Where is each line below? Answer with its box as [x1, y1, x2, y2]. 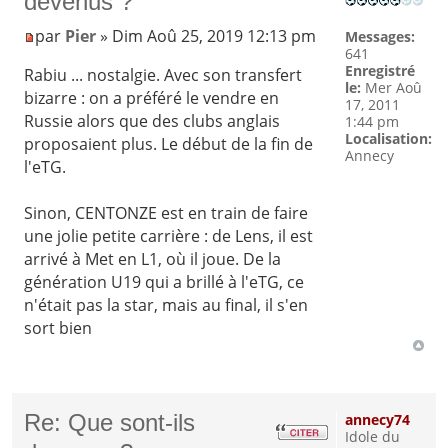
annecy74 [344, 410, 410, 430]
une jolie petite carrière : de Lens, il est [24, 224, 314, 247]
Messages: [344, 27, 415, 47]
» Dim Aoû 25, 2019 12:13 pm [96, 24, 317, 47]
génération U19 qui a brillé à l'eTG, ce [24, 270, 305, 293]
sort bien [24, 316, 93, 339]
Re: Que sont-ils [24, 409, 196, 437]
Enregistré [344, 61, 415, 81]
